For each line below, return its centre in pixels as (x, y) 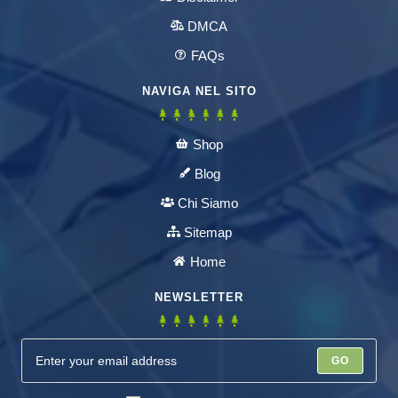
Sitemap (207, 232)
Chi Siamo (207, 203)
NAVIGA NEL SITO (199, 91)
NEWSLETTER (199, 297)
